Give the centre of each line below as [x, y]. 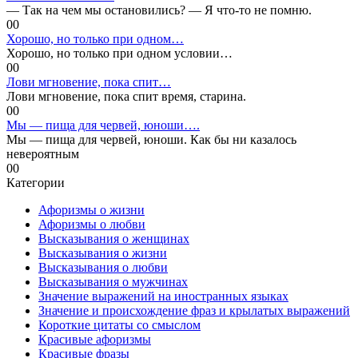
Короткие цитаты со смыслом [119, 324]
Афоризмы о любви [92, 224]
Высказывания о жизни [103, 253]
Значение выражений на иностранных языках [163, 296]
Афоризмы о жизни [91, 209]
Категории [36, 182]
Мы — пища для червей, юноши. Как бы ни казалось [151, 139]
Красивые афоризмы [95, 339]
